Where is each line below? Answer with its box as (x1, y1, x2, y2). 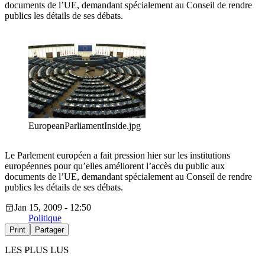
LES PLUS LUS (5, 244, 69, 256)
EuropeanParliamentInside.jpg (28, 121, 141, 131)
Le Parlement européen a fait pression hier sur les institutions (5, 150, 230, 161)
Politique (28, 213, 62, 224)
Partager (35, 225, 64, 235)
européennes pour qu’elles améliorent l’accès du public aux (5, 161, 225, 172)
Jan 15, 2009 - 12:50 (14, 202, 91, 213)
